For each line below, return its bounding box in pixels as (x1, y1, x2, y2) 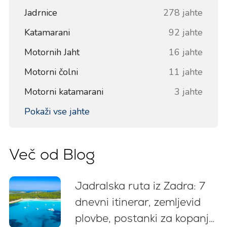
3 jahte (174, 85, 203, 98)
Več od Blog (9, 144, 95, 164)
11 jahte (169, 65, 203, 78)
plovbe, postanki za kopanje (74, 211, 215, 225)
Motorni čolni (24, 65, 78, 78)
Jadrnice (24, 6, 57, 19)
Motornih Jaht (24, 46, 80, 58)
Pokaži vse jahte (24, 105, 90, 118)
